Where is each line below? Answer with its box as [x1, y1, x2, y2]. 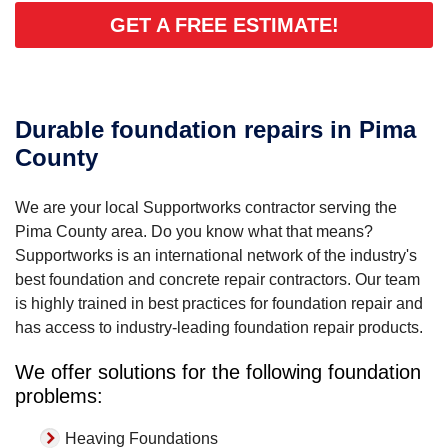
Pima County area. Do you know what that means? [15, 222, 373, 240]
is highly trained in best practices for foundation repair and [15, 294, 423, 312]
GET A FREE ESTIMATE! [109, 13, 339, 36]
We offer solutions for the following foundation [15, 360, 421, 383]
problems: [15, 384, 103, 407]
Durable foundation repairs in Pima [15, 115, 416, 143]
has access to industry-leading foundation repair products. [15, 318, 423, 336]
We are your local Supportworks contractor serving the [15, 198, 397, 216]
